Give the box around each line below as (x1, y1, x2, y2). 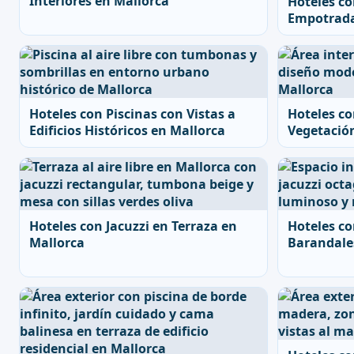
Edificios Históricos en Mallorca (29, 122, 225, 139)
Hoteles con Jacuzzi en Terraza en (29, 217, 237, 235)
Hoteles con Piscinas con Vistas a (29, 105, 235, 122)
